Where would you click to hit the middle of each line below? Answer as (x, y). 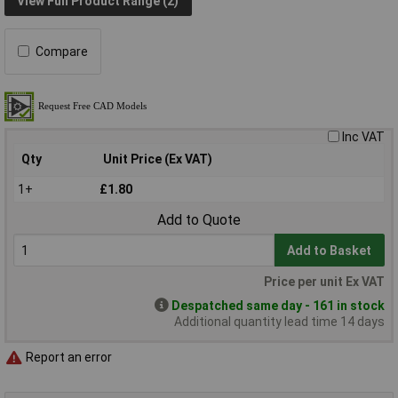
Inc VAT (363, 136)
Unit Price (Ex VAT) (158, 159)
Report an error (68, 358)
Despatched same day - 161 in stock (278, 305)
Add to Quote (199, 219)
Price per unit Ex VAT (324, 281)
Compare (62, 51)
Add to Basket (330, 250)
